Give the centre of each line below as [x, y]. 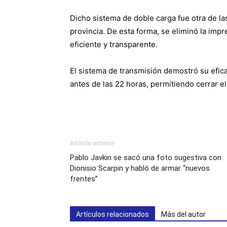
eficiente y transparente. [114, 45]
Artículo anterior [92, 144]
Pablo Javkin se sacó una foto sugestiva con [146, 158]
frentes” [84, 179]
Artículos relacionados [112, 215]
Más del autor [183, 215]
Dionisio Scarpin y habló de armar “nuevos [140, 168]
